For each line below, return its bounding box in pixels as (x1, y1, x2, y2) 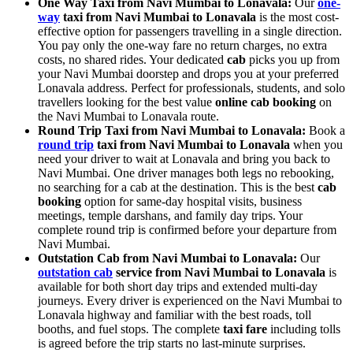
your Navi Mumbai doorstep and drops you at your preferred (38, 66, 339, 80)
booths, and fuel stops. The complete (38, 321, 223, 336)
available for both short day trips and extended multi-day (38, 279, 318, 293)
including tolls (267, 321, 340, 336)
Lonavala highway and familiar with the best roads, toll (38, 307, 311, 321)
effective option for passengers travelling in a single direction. (38, 24, 342, 38)
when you (290, 137, 343, 151)
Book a (306, 123, 345, 137)
